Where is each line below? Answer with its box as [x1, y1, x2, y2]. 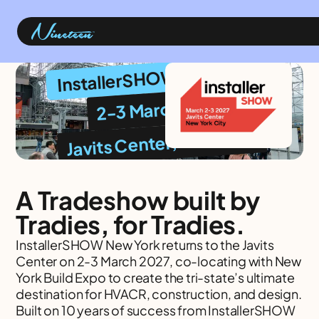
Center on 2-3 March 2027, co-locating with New [16, 253, 302, 269]
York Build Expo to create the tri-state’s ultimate [16, 269, 295, 286]
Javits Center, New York [66, 125, 258, 160]
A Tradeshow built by [16, 184, 260, 216]
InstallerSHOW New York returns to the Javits [16, 236, 274, 253]
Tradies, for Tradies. [16, 209, 245, 240]
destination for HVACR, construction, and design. [16, 286, 302, 302]
